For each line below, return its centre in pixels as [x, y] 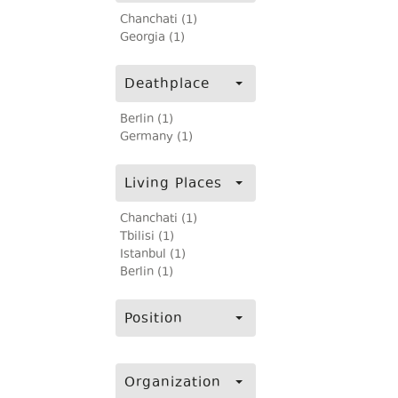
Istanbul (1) [153, 255]
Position [154, 319]
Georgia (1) [152, 38]
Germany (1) [156, 138]
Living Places [173, 184]
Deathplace [167, 85]
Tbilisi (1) [147, 237]
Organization [173, 383]
